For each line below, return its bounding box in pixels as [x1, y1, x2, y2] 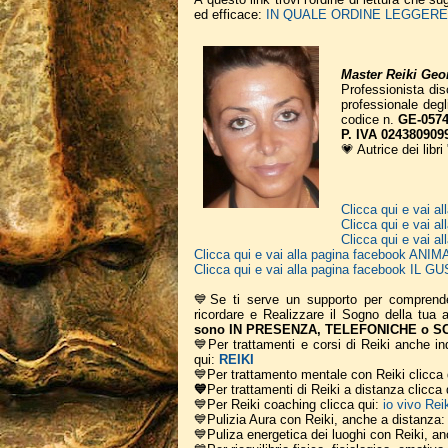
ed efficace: [194, 7, 266, 22]
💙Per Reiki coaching [194, 397, 316, 412]
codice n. [341, 112, 398, 127]
